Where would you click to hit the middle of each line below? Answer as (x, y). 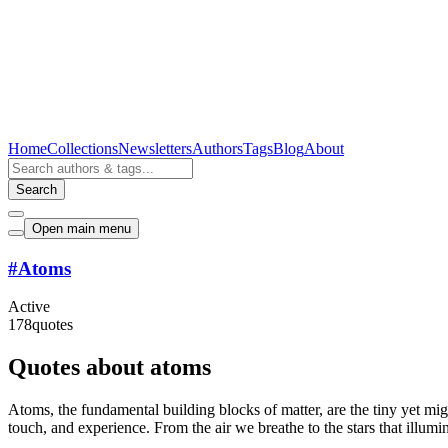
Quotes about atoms (109, 367)
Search (36, 189)
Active (29, 307)
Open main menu (81, 228)
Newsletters (155, 148)
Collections (82, 148)
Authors (217, 148)
